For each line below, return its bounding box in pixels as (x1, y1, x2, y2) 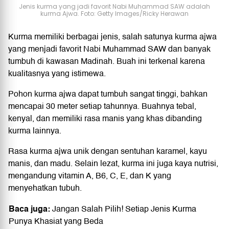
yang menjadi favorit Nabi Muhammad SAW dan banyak (8, 42, 211, 56)
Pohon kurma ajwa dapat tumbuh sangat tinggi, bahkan (8, 87, 208, 101)
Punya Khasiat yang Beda (9, 214, 103, 228)
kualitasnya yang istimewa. (8, 66, 106, 80)
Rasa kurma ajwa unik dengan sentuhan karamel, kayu (8, 144, 207, 158)
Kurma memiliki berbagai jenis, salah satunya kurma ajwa (8, 30, 217, 43)
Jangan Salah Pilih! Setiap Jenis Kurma (52, 202, 196, 216)
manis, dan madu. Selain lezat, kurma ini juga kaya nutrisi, (8, 156, 218, 170)
